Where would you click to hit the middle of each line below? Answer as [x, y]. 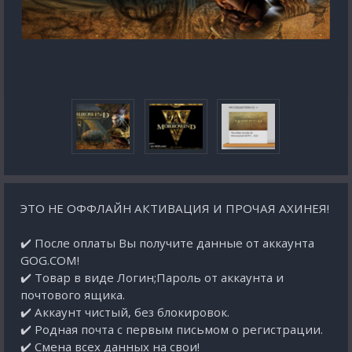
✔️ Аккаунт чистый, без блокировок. [125, 312]
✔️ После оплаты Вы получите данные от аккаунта [167, 243]
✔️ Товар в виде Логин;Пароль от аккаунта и [152, 277]
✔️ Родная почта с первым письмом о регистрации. [172, 329]
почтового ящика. [73, 295]
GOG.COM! [50, 260]
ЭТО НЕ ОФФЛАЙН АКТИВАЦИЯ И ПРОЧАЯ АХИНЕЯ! [175, 208]
